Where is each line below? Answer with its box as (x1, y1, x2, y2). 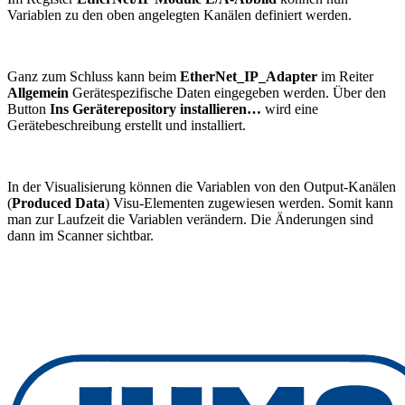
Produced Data (12, 194, 105, 211)
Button (7, 100, 50, 117)
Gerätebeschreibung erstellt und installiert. (7, 117, 246, 133)
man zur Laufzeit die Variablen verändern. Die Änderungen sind (7, 211, 373, 227)
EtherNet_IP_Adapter (180, 68, 317, 84)
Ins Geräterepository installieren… (50, 100, 261, 117)
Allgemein (7, 84, 69, 100)
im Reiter (317, 68, 373, 84)
